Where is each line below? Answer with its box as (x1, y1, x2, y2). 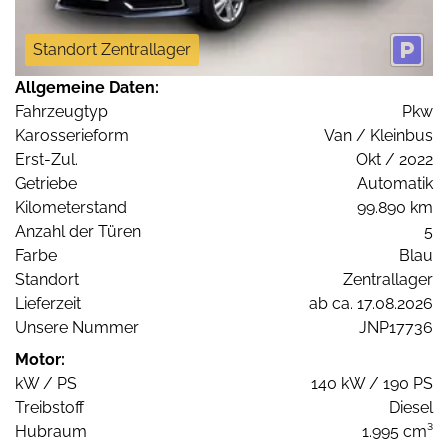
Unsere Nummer (15, 317, 139, 337)
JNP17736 (359, 317, 433, 337)
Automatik (357, 173, 433, 193)
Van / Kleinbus (324, 125, 433, 145)
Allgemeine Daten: (15, 77, 159, 97)
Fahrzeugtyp (15, 101, 108, 121)
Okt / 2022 (356, 149, 433, 169)
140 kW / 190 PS (311, 373, 433, 393)
